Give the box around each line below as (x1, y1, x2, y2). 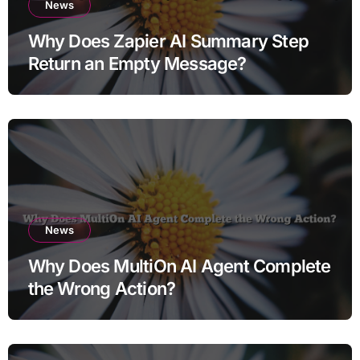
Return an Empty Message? (27, 52, 247, 74)
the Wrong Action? (27, 277, 176, 299)
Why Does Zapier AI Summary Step (27, 30, 309, 51)
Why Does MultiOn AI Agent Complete (27, 255, 331, 276)
